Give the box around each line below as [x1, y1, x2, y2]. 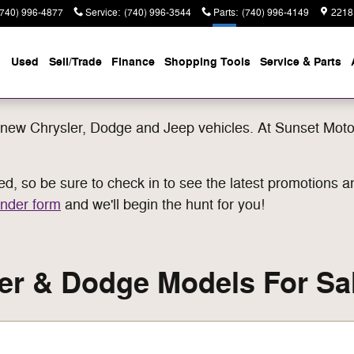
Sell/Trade [49, 55, 102, 70]
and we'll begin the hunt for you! [61, 196, 265, 213]
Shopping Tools [164, 55, 250, 70]
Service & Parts [260, 55, 341, 70]
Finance [111, 55, 155, 70]
